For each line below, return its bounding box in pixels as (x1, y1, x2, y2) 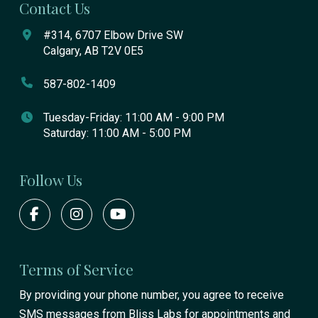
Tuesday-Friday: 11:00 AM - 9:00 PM (43, 111, 224, 125)
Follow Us (18, 170, 82, 190)
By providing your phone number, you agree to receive (18, 288, 284, 302)
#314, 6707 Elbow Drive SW (43, 28, 183, 43)
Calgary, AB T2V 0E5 (43, 44, 143, 58)
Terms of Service (18, 259, 133, 280)
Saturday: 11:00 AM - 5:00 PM (43, 126, 191, 141)
